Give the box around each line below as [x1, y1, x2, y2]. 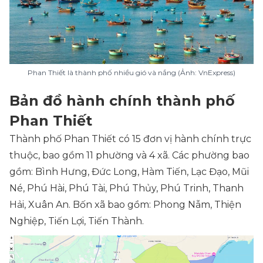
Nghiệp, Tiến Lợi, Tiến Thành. [9, 215, 144, 227]
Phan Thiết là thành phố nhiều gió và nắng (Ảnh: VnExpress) [28, 68, 235, 77]
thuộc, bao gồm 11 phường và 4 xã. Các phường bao [9, 150, 249, 161]
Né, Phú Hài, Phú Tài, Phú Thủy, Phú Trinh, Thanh [9, 183, 244, 194]
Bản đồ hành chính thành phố [9, 92, 235, 109]
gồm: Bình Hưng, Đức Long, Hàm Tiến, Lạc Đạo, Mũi [9, 166, 249, 177]
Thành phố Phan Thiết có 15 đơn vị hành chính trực [9, 133, 251, 144]
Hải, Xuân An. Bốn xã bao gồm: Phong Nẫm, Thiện [9, 199, 241, 210]
